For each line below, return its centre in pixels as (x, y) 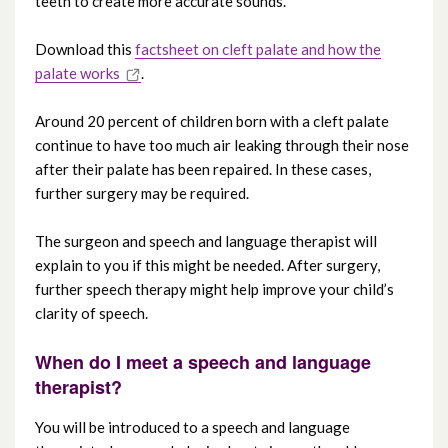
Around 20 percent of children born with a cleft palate (212, 121)
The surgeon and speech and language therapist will (206, 241)
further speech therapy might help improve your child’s (214, 289)
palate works (77, 73)
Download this (85, 49)
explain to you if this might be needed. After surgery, (207, 265)
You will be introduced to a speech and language (192, 427)
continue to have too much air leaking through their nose (222, 145)
